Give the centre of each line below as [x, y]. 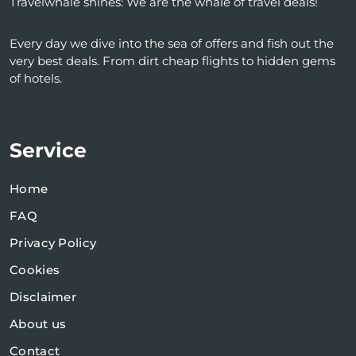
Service [48, 151]
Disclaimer [43, 297]
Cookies [35, 270]
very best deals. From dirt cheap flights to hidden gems [172, 61]
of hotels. [36, 79]
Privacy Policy [53, 243]
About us [38, 324]
